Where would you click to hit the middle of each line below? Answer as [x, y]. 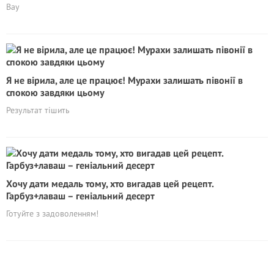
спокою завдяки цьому [55, 92]
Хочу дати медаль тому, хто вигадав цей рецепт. [110, 183]
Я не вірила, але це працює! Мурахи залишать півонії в [124, 80]
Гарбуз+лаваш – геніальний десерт [80, 195]
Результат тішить [38, 110]
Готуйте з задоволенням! [52, 213]
